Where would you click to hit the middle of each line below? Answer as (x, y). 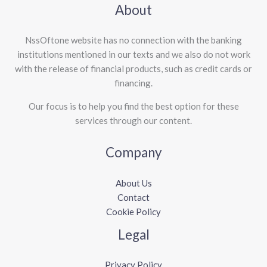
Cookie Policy (133, 211)
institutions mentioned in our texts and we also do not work (133, 55)
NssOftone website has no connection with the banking (133, 40)
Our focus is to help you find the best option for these (133, 106)
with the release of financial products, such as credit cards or (133, 69)
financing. (133, 83)
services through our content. (133, 121)
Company (133, 153)
